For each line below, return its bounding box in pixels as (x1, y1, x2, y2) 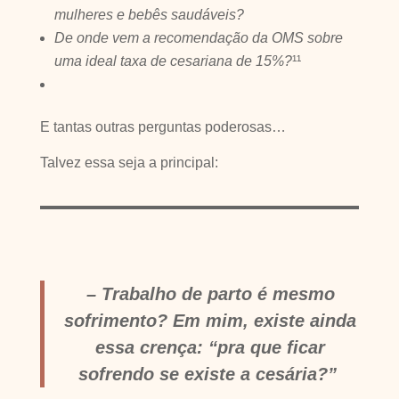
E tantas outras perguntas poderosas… (39, 119, 289, 134)
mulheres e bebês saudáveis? (53, 7, 244, 22)
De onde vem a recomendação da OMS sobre (53, 30, 343, 45)
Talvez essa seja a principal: (39, 155, 218, 170)
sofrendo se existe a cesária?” (78, 364, 343, 384)
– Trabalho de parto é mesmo (85, 284, 335, 304)
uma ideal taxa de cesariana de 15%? (53, 53, 292, 69)
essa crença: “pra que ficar (95, 338, 326, 357)
